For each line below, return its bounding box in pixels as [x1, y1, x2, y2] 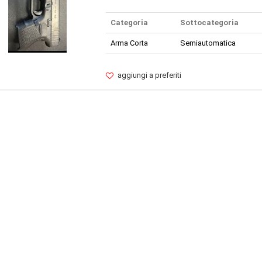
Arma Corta [110, 39, 148, 47]
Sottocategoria [180, 18, 239, 27]
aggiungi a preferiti [117, 71, 181, 80]
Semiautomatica [180, 39, 236, 47]
